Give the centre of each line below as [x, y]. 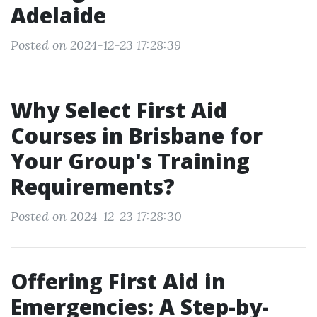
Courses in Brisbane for [137, 136]
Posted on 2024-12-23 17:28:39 [96, 45]
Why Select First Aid [119, 110]
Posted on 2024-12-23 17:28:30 [96, 216]
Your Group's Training [130, 161]
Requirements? [93, 186]
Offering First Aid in [118, 281]
